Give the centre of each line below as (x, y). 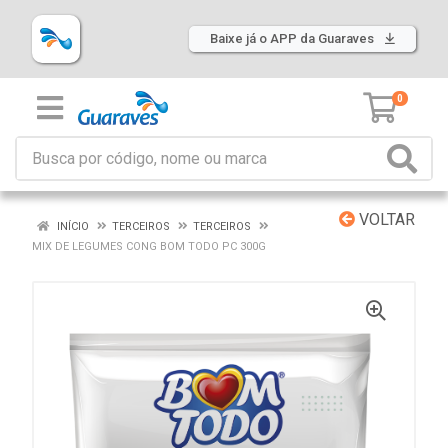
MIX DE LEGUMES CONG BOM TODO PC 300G (149, 246)
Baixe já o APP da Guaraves (293, 38)
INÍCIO (71, 226)
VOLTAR (385, 219)
